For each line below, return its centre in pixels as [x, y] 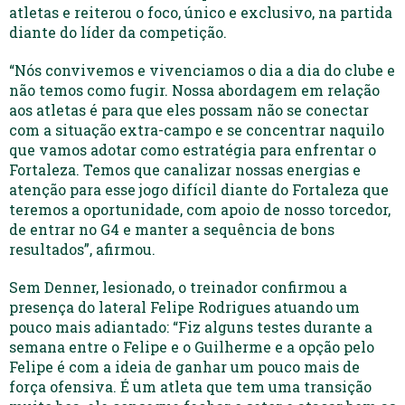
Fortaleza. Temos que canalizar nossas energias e [185, 169]
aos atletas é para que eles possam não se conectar [189, 109]
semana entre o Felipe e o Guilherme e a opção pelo [192, 346]
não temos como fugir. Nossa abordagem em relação [194, 89]
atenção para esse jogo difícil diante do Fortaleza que [199, 189]
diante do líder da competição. [118, 32]
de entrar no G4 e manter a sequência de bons [172, 229]
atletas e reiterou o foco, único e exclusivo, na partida [201, 12]
